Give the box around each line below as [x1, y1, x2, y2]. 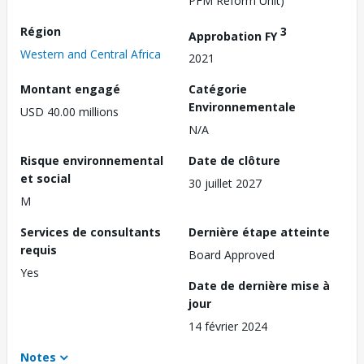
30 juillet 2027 [188, 175, 262, 192]
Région [20, 23, 61, 39]
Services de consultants [20, 224, 161, 240]
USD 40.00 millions [20, 104, 119, 120]
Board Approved [188, 247, 275, 263]
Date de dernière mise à [188, 278, 330, 294]
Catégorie [188, 81, 247, 97]
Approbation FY [188, 28, 280, 44]
